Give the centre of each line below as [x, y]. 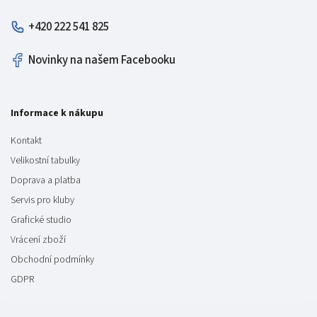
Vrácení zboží [38, 240]
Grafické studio [41, 220]
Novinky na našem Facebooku [102, 60]
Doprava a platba [46, 180]
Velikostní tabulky [45, 160]
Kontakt [26, 140]
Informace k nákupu [57, 114]
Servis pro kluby [42, 200]
